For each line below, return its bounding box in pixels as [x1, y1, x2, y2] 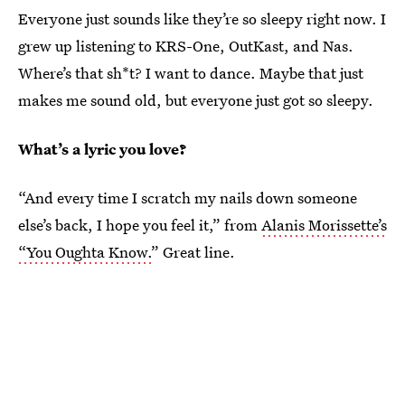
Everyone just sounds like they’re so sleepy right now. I [18, 7, 386, 29]
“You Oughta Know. [18, 240, 151, 262]
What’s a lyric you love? [18, 137, 187, 159]
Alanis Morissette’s [261, 213, 387, 235]
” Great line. [151, 240, 235, 262]
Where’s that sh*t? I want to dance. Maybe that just [18, 61, 363, 83]
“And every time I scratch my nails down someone [18, 186, 357, 208]
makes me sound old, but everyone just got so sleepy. [18, 89, 373, 110]
